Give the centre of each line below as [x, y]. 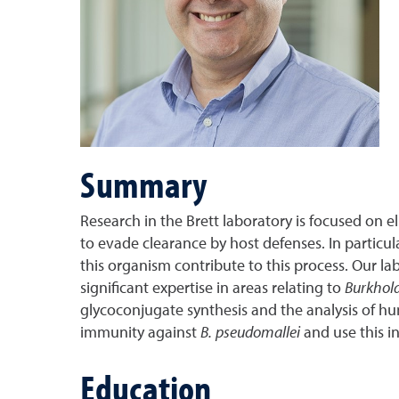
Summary [143, 183]
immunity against [140, 333]
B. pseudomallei [250, 333]
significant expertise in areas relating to [212, 289]
